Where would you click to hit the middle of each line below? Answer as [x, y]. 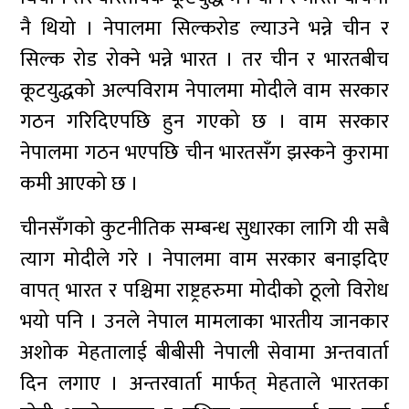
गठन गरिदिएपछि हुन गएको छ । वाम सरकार [204, 122]
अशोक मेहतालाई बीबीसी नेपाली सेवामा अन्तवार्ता [204, 353]
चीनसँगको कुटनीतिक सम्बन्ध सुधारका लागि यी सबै [204, 229]
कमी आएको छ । [80, 184]
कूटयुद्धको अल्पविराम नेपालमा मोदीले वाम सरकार [204, 91]
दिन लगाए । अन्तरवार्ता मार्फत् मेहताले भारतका [204, 384]
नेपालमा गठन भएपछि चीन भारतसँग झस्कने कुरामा [204, 153]
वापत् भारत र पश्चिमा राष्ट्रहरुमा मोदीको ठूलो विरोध [204, 291]
